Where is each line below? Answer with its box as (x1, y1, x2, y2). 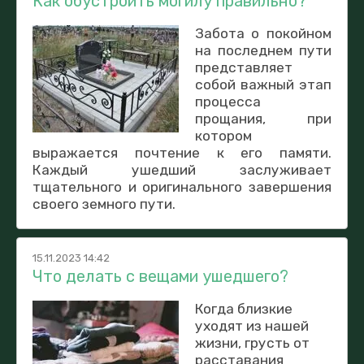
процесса (194, 93, 261, 110)
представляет (194, 58, 292, 76)
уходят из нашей (194, 317, 309, 334)
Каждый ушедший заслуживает (32, 161, 331, 178)
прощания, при (194, 110, 331, 127)
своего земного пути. (32, 195, 175, 212)
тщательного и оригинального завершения (32, 178, 331, 195)
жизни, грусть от (194, 334, 310, 351)
